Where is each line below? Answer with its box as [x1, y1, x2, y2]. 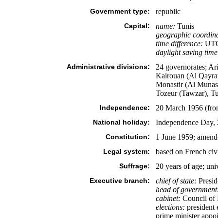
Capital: [124, 22, 150, 30]
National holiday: [92, 118, 150, 126]
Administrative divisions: [66, 63, 150, 71]
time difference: [155, 39, 203, 48]
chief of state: [155, 177, 197, 185]
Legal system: [103, 147, 150, 155]
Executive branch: [89, 177, 150, 184]
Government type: [90, 7, 150, 15]
